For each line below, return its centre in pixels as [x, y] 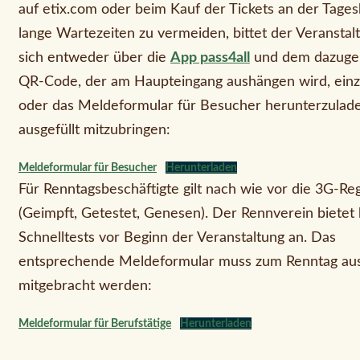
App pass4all [210, 57]
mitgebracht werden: [85, 286]
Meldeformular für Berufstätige [95, 323]
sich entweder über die [94, 57]
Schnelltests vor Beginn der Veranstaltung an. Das [177, 237]
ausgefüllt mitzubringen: [94, 130]
